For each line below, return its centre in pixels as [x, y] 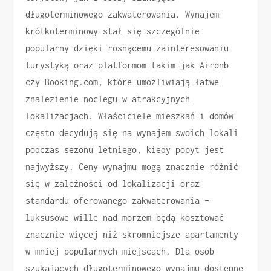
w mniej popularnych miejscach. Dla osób [120, 251]
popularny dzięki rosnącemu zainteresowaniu [127, 48]
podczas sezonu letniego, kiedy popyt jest [125, 149]
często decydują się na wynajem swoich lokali [132, 132]
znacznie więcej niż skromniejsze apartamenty [132, 234]
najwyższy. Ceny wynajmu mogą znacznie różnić [132, 166]
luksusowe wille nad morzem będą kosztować [125, 217]
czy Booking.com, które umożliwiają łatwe [122, 82]
